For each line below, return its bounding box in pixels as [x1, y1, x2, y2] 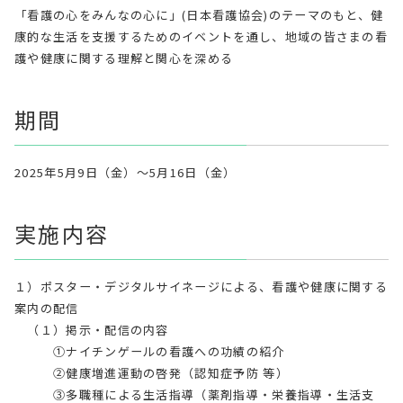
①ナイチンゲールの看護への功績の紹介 [14, 342, 285, 360]
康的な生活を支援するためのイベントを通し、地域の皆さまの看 [14, 27, 389, 45]
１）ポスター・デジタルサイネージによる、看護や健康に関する [14, 277, 389, 295]
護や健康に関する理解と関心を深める [14, 49, 234, 67]
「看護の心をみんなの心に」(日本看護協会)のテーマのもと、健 [14, 5, 384, 23]
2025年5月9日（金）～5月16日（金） [14, 163, 237, 181]
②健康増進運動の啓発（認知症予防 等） [14, 363, 289, 381]
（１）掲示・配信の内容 [14, 320, 169, 338]
